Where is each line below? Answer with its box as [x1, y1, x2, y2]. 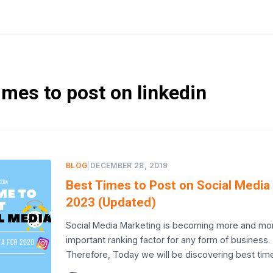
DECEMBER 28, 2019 [90, 161, 168, 170]
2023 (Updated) [66, 195, 156, 210]
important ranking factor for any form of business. [66, 235, 270, 245]
